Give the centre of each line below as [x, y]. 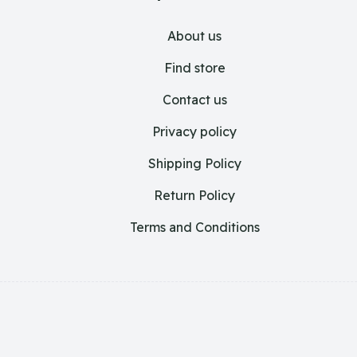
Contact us [194, 100]
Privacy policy [194, 132]
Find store [194, 68]
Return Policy [194, 196]
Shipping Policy [194, 164]
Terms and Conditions [194, 228]
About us [194, 36]
